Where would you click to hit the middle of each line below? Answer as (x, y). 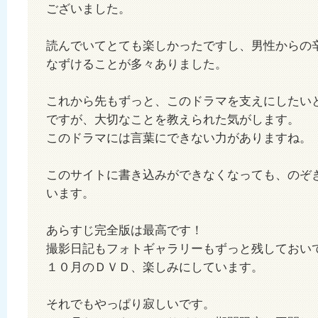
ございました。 (88, 9)
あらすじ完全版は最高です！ (125, 230)
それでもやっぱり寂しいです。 (131, 304)
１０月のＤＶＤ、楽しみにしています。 (155, 267)
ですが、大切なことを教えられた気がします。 (173, 119)
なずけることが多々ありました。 (137, 64)
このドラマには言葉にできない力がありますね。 (179, 138)
